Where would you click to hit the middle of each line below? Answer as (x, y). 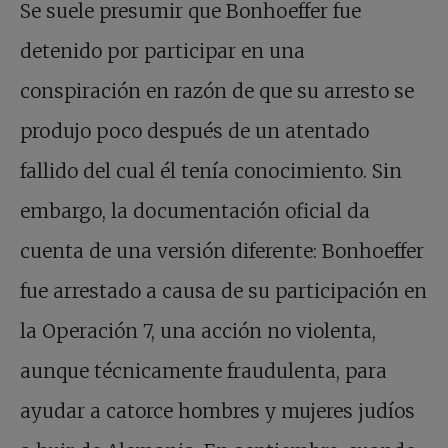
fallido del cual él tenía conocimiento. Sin (211, 171)
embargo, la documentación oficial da (195, 211)
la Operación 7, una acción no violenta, (198, 331)
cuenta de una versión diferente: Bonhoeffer (222, 251)
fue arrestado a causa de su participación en (223, 291)
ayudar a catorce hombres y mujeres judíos (217, 411)
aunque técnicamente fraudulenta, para (203, 371)
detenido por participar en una (162, 51)
